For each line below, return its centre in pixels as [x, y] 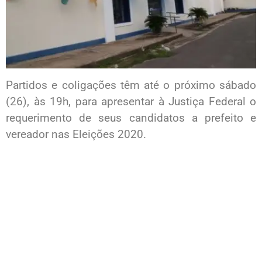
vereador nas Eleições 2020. [76, 134]
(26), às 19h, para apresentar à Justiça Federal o [131, 101]
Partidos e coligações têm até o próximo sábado [131, 85]
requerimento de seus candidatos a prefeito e [131, 118]
